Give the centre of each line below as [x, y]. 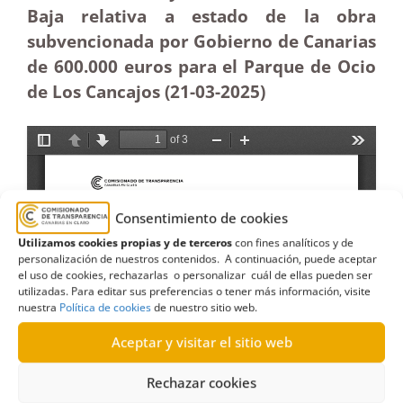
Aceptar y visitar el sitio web [201, 342]
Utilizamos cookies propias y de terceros [125, 242]
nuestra [39, 307]
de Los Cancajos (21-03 [121, 91]
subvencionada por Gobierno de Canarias [201, 41]
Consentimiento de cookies [201, 218]
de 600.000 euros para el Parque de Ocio [201, 66]
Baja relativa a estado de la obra [201, 16]
